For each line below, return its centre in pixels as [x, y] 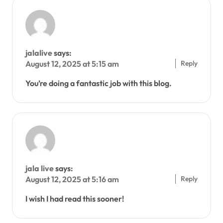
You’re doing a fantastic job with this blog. [98, 83]
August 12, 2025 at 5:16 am [72, 179]
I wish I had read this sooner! [74, 199]
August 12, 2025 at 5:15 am [72, 64]
